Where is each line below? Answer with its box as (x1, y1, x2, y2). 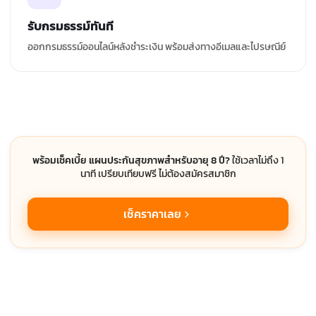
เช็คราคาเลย (123, 205, 181, 223)
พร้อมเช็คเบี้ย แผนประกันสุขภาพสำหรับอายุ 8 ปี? (32, 153, 230, 169)
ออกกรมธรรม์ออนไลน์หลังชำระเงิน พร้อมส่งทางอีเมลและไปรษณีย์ (28, 39, 286, 55)
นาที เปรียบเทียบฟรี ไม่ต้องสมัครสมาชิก (80, 166, 236, 182)
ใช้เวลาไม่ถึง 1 (232, 153, 284, 169)
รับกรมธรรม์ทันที (28, 17, 114, 36)
